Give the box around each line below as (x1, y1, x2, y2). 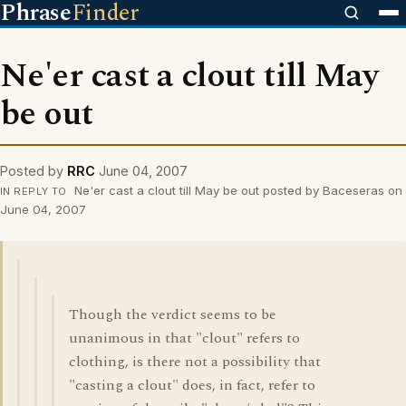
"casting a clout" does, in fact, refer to (69, 374, 315, 396)
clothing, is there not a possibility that (69, 351, 321, 372)
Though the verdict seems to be (69, 304, 276, 325)
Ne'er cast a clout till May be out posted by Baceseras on (70, 183, 402, 198)
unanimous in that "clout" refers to (69, 327, 300, 349)
